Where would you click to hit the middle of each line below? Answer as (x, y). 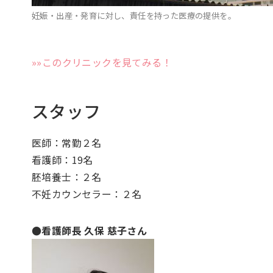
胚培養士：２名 (67, 176)
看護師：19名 (62, 159)
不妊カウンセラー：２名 (87, 193)
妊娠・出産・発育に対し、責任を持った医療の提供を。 (134, 15)
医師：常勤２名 (67, 142)
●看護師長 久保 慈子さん (90, 230)
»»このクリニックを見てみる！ (102, 62)
